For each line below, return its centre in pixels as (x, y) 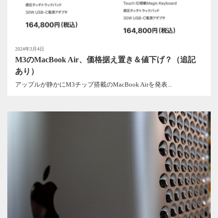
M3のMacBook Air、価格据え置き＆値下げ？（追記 (105, 60)
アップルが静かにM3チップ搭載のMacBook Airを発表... (93, 84)
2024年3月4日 (30, 49)
